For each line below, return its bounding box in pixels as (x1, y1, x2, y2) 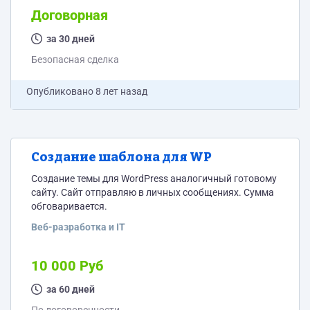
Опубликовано (26, 86, 95, 97)
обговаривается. (31, 201, 107, 212)
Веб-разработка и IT (31, 221, 125, 232)
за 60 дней (46, 284, 95, 295)
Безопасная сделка (31, 54, 119, 65)
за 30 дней (46, 33, 95, 44)
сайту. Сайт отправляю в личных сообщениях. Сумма (31, 187, 61, 198)
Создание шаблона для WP (31, 149, 212, 165)
